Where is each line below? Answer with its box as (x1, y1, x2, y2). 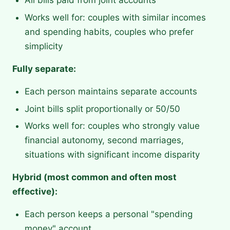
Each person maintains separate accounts (25, 86, 197, 97)
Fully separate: (12, 64, 76, 74)
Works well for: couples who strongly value (25, 121, 200, 131)
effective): (12, 186, 57, 197)
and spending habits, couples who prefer (25, 27, 194, 37)
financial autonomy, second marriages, (25, 135, 184, 146)
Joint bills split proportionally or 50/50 (25, 103, 180, 114)
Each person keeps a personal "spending (25, 209, 193, 220)
